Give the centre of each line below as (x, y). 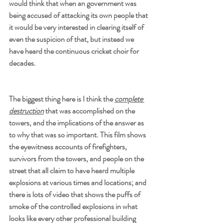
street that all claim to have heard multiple (72, 170)
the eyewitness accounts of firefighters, (69, 146)
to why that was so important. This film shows (78, 134)
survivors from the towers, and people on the (77, 158)
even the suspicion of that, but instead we (72, 39)
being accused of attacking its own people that (79, 15)
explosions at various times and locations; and (78, 182)
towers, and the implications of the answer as (77, 122)
